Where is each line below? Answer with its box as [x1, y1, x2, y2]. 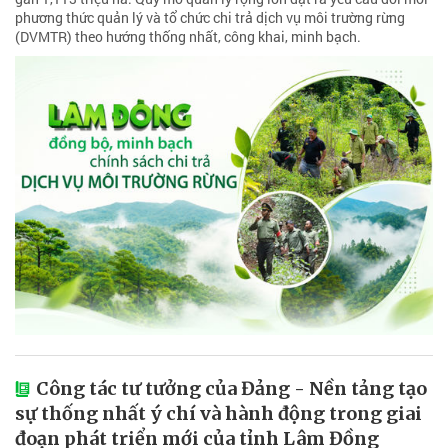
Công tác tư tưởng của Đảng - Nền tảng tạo [36, 376, 427, 400]
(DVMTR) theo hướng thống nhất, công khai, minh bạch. [15, 27, 361, 47]
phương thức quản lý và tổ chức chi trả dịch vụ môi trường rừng [15, 8, 405, 28]
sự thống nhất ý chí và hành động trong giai [15, 401, 422, 425]
